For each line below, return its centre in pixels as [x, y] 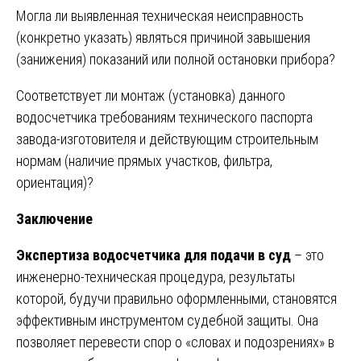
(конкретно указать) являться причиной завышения [163, 37]
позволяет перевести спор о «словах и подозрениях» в [175, 342]
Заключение [54, 218]
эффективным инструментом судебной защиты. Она [167, 320]
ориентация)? [55, 182]
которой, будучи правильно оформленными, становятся [176, 298]
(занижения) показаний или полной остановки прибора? [176, 59]
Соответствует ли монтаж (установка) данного [151, 95]
